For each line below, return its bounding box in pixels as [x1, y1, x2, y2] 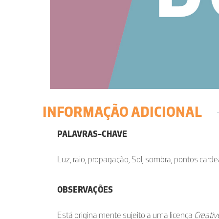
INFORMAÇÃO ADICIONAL [43, 103, 202, 121]
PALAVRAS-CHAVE [57, 129, 127, 140]
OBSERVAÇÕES [57, 184, 113, 196]
